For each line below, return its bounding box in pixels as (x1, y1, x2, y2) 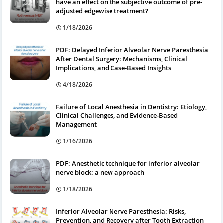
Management (56, 119, 97, 129)
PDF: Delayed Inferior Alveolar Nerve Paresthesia (56, 45, 208, 54)
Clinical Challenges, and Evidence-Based (56, 111, 178, 120)
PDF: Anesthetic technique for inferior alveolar (56, 158, 200, 168)
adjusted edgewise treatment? (56, 6, 148, 15)
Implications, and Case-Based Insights (56, 63, 171, 72)
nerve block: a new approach (56, 167, 144, 177)
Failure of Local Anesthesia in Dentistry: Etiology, (56, 102, 207, 111)
